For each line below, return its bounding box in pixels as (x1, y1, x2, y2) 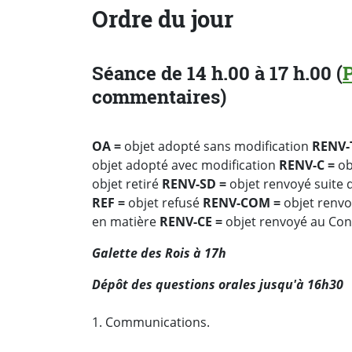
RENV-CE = (159, 213, 222, 231)
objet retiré (92, 175, 162, 193)
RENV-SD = (162, 175, 226, 193)
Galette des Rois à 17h (92, 244, 226, 262)
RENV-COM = (203, 194, 280, 212)
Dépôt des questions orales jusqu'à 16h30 (92, 276, 343, 294)
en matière (92, 213, 159, 231)
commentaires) (92, 84, 226, 110)
